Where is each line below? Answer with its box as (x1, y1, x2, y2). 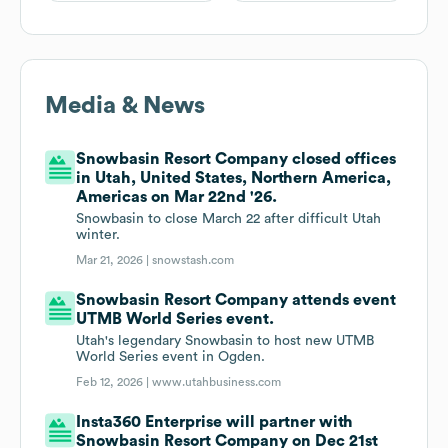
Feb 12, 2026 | (76, 376, 153, 389)
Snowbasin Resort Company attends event (76, 292, 397, 309)
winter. (76, 228, 121, 243)
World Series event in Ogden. (76, 350, 266, 365)
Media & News (45, 94, 205, 119)
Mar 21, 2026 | (76, 254, 153, 267)
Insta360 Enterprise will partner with (76, 414, 354, 431)
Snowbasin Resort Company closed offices (76, 151, 397, 168)
